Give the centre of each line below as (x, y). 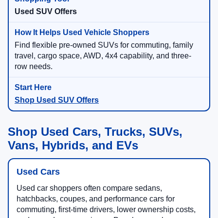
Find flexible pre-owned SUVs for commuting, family (104, 45)
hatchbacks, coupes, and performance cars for (96, 199)
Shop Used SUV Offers (57, 100)
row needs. (34, 67)
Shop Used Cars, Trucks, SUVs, (95, 132)
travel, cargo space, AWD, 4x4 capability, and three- (103, 56)
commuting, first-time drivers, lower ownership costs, (106, 210)
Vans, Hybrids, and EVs (73, 145)
